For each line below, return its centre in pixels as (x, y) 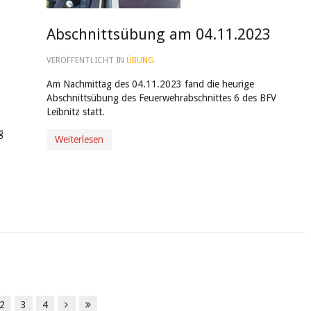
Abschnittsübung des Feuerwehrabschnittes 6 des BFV (161, 98)
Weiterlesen (79, 140)
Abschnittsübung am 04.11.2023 (158, 34)
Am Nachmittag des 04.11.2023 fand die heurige (150, 84)
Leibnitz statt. (75, 112)
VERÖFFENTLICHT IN (86, 60)
